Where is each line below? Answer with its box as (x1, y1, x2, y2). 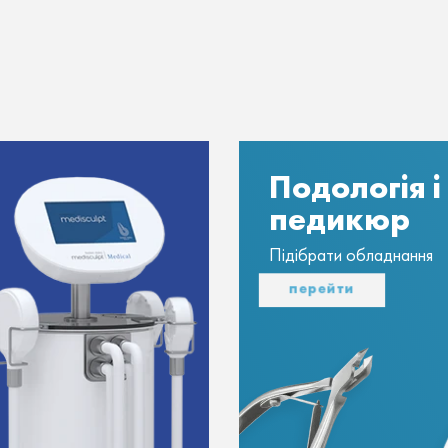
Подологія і (269, 167, 441, 207)
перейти (289, 279, 354, 298)
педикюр (269, 199, 410, 239)
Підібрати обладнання (269, 244, 433, 267)
